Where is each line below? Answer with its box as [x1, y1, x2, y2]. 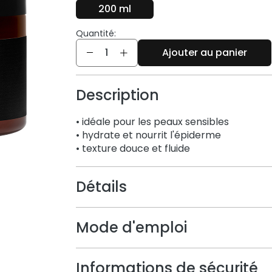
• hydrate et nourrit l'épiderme [75, 127, 221, 142]
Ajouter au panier [161, 45, 247, 59]
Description [75, 84, 159, 105]
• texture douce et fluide [75, 141, 190, 155]
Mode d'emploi [75, 217, 187, 237]
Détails [75, 176, 127, 197]
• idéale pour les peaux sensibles [75, 114, 229, 129]
